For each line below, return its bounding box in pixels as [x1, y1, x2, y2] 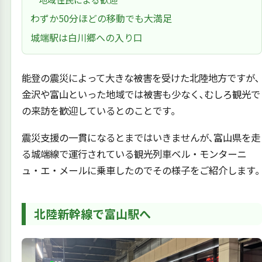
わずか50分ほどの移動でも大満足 [30, 11, 172, 26]
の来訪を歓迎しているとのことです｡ [21, 104, 176, 118]
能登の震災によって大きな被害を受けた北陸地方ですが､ [21, 71, 260, 85]
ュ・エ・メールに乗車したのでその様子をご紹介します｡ [21, 163, 260, 177]
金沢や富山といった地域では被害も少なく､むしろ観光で [21, 87, 260, 102]
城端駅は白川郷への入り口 [30, 30, 143, 45]
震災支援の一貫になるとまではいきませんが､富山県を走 [21, 130, 260, 144]
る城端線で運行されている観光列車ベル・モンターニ [21, 146, 246, 161]
